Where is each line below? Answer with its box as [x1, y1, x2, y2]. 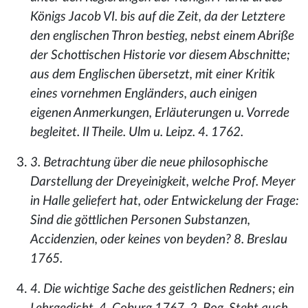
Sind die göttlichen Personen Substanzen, [30, 214, 250, 227]
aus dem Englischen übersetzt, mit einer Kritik [30, 68, 275, 81]
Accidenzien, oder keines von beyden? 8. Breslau [30, 233, 287, 246]
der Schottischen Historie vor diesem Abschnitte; [30, 49, 290, 62]
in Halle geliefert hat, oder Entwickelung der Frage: [30, 195, 299, 208]
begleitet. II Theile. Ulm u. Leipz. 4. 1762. [30, 126, 243, 139]
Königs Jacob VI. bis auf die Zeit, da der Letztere [30, 10, 285, 23]
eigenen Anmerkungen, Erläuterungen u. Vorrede [30, 107, 289, 120]
